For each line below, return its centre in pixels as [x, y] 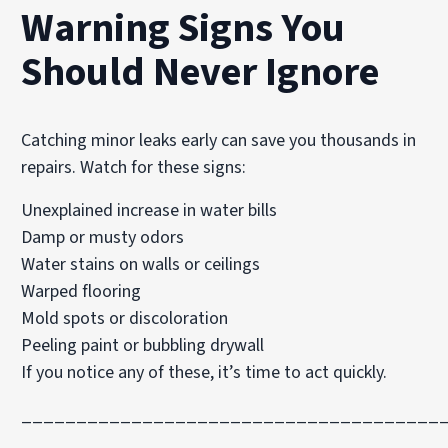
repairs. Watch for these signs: [134, 167]
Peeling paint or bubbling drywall [143, 345]
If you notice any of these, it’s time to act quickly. [204, 372]
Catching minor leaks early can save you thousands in [219, 140]
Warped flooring [81, 291]
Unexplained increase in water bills [149, 210]
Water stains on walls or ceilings [141, 264]
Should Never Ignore [200, 72]
